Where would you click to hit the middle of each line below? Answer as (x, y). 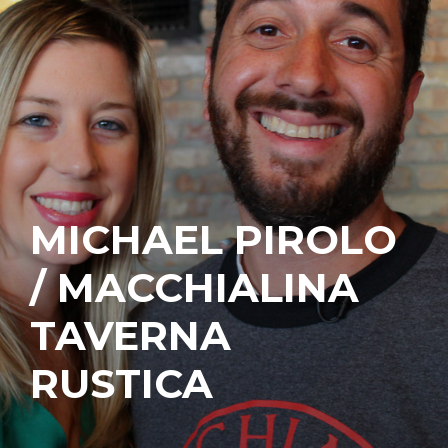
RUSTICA (121, 384)
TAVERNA (130, 336)
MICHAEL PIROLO (213, 240)
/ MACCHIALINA (194, 288)
